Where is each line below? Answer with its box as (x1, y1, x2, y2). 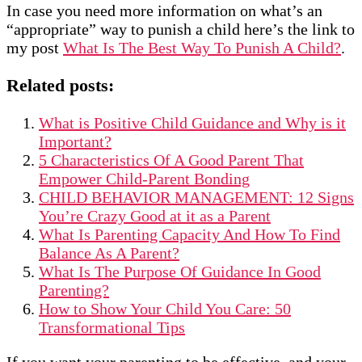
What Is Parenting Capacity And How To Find (39, 225, 340, 244)
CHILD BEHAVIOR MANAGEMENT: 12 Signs (39, 188, 354, 207)
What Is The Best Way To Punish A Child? (63, 39, 341, 57)
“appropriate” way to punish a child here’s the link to (6, 20, 355, 39)
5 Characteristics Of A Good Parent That (39, 151, 304, 170)
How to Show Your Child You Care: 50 (39, 300, 291, 318)
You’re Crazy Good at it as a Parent (39, 207, 271, 225)
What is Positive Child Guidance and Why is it (39, 114, 346, 133)
